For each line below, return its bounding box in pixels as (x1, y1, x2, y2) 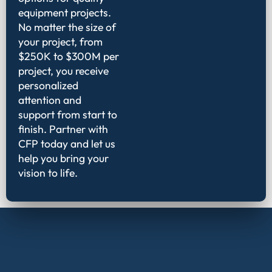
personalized (18, 78, 78, 93)
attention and (18, 93, 81, 107)
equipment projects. (18, 5, 111, 20)
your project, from (18, 35, 103, 49)
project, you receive (18, 64, 109, 78)
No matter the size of (18, 20, 116, 35)
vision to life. (18, 166, 78, 180)
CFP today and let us (18, 137, 115, 151)
